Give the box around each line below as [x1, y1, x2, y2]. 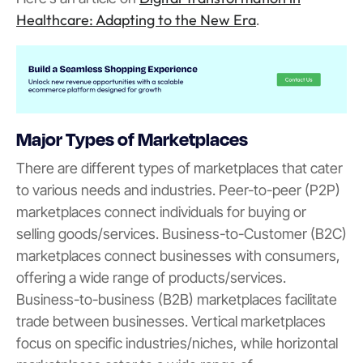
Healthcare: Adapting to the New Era [16, 10, 256, 29]
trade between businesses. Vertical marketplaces [16, 313, 326, 331]
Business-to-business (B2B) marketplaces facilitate [16, 291, 337, 309]
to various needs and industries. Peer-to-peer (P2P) [16, 181, 340, 199]
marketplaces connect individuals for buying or [16, 203, 306, 221]
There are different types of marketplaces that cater [16, 160, 343, 177]
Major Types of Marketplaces [16, 126, 248, 150]
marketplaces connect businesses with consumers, [16, 247, 340, 265]
